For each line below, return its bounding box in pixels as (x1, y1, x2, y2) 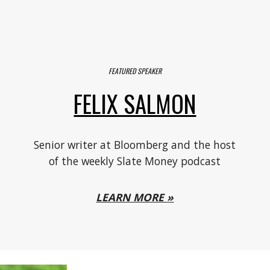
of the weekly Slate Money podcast (49, 153, 221, 168)
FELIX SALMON (74, 86, 196, 121)
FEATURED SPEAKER (108, 65, 162, 76)
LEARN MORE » (96, 189, 174, 204)
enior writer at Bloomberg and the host (39, 137, 236, 152)
